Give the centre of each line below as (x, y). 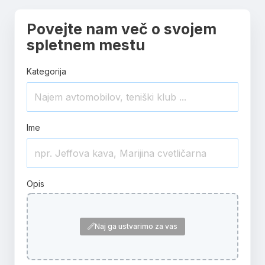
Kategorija (46, 71)
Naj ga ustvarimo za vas (136, 226)
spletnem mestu (86, 45)
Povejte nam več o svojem (122, 29)
